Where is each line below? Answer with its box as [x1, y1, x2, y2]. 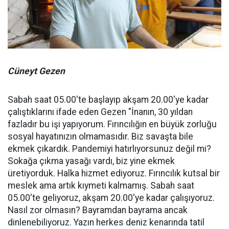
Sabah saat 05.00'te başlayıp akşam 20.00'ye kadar [8, 94, 209, 105]
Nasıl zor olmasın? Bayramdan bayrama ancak [8, 204, 188, 215]
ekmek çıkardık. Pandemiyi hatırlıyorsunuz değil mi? [8, 143, 211, 154]
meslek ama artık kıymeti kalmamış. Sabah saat [8, 180, 194, 191]
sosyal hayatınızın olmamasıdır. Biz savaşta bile [8, 131, 193, 142]
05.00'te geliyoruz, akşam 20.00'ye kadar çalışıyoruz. [8, 192, 215, 203]
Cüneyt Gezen [8, 65, 65, 76]
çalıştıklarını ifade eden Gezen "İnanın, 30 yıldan [8, 106, 193, 117]
